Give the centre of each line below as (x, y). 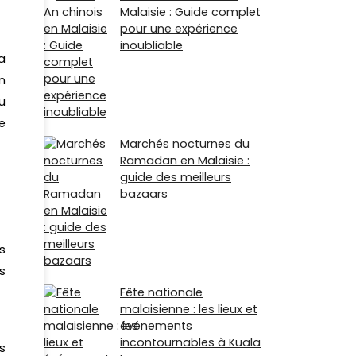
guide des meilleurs (176, 177)
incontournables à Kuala (190, 342)
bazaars (144, 193)
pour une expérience (179, 28)
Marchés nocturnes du (185, 143)
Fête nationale (161, 292)
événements (156, 325)
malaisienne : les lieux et (189, 309)
